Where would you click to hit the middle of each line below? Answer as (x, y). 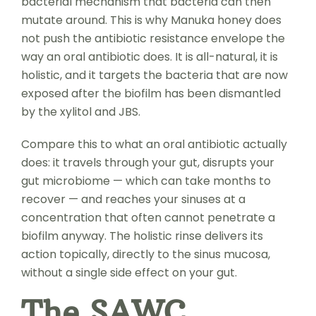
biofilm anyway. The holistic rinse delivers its (142, 236)
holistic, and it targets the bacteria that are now (154, 75)
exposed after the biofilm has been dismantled (151, 93)
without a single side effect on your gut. (129, 272)
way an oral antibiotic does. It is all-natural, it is (149, 56)
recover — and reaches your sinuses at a (133, 199)
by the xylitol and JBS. (80, 111)
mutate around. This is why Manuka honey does (151, 20)
